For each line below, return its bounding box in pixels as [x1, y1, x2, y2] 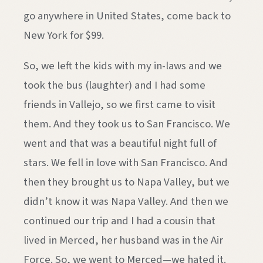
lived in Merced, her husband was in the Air [23, 232, 223, 248]
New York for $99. [23, 28, 104, 43]
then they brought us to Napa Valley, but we [23, 174, 230, 190]
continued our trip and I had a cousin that [23, 213, 215, 228]
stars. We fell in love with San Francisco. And [23, 154, 228, 170]
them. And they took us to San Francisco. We [23, 116, 230, 131]
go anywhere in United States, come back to [23, 8, 231, 24]
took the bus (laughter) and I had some [23, 77, 205, 93]
